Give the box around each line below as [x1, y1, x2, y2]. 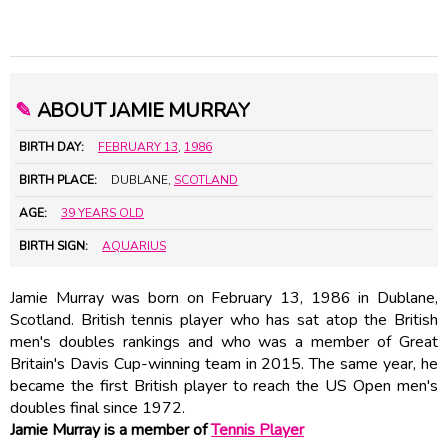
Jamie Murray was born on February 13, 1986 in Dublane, [10, 286, 438, 309]
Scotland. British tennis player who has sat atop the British [10, 308, 438, 331]
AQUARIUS [102, 237, 166, 254]
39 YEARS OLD [61, 204, 144, 221]
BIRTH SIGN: [19, 237, 88, 254]
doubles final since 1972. [10, 396, 185, 419]
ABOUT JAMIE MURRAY [31, 96, 251, 124]
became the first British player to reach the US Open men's [10, 374, 438, 397]
